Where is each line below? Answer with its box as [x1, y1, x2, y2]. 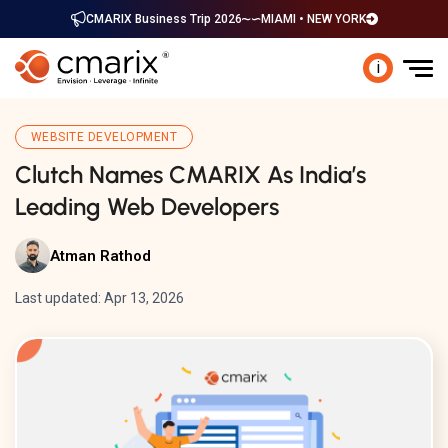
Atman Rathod [50, 246, 151, 265]
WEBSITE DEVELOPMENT [31, 130, 178, 144]
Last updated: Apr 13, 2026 [15, 290, 184, 306]
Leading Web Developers [15, 192, 279, 221]
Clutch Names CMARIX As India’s [15, 160, 366, 189]
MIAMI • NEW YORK [260, 12, 366, 26]
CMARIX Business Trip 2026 [85, 12, 242, 26]
